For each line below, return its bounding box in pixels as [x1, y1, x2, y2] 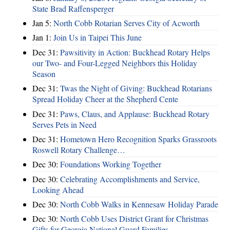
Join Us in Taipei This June [53, 32, 142, 43]
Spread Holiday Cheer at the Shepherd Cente [32, 93, 178, 105]
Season [32, 68, 55, 79]
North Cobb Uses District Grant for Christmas [60, 213, 208, 224]
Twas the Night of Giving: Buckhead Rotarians [60, 83, 212, 94]
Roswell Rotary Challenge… [32, 144, 125, 155]
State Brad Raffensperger [32, 3, 114, 14]
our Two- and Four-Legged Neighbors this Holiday [32, 57, 197, 68]
